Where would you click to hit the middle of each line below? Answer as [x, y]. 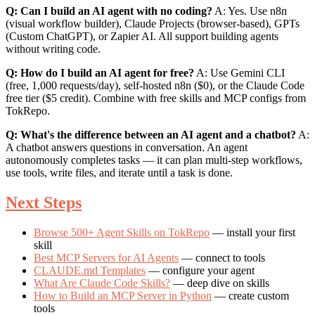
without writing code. [53, 49]
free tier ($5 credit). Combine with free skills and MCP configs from [156, 98]
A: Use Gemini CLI [239, 73]
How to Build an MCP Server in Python [123, 296]
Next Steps [44, 203]
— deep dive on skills [220, 283]
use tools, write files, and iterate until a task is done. [119, 173]
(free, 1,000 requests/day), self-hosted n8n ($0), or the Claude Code [155, 86]
